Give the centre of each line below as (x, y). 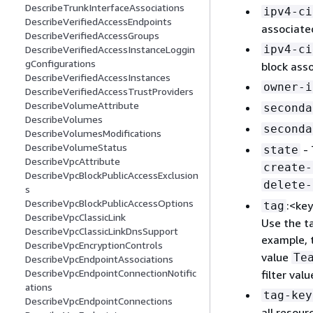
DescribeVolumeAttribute (82, 105)
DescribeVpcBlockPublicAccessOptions (109, 203)
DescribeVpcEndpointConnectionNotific (111, 273)
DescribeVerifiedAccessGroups (92, 36)
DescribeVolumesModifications (93, 133)
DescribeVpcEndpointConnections (99, 301)
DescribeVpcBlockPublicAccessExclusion (112, 175)
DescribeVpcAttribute (73, 161)
